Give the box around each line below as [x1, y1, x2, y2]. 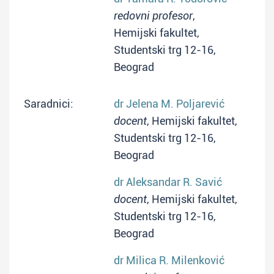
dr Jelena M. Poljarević [114, 97, 224, 110]
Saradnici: [24, 97, 73, 110]
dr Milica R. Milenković [114, 254, 224, 267]
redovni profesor [114, 9, 193, 22]
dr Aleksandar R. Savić [114, 176, 222, 188]
